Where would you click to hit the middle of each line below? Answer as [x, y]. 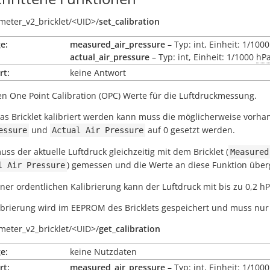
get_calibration [130, 229]
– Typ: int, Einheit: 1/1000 [203, 57]
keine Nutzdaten [103, 252]
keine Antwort [98, 73]
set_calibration [129, 21]
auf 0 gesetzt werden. [190, 130]
